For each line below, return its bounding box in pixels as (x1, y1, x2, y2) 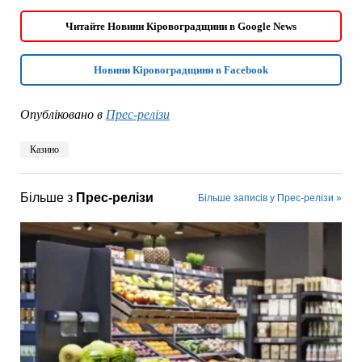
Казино (29, 143, 59, 155)
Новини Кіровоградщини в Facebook (94, 63, 268, 76)
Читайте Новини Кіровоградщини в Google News (65, 19, 297, 32)
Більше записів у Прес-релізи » (198, 192, 343, 204)
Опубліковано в (19, 107, 103, 121)
